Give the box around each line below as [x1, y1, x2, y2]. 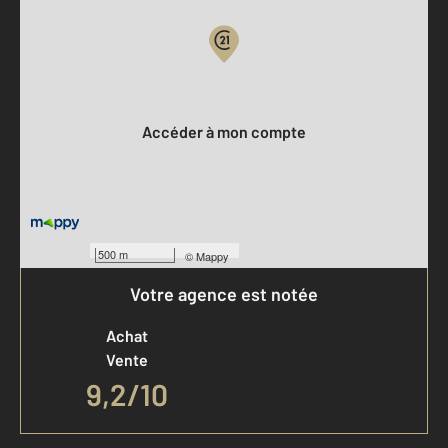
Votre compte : [20, 82, 123, 101]
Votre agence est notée [130, 283, 318, 305]
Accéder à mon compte [152, 122, 306, 141]
